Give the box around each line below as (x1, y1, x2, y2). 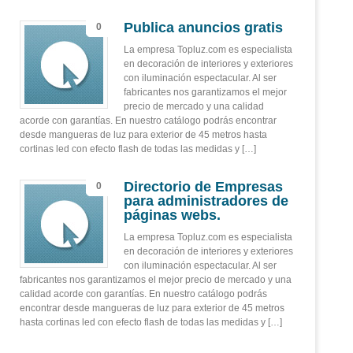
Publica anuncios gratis (124, 20, 283, 35)
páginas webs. (124, 207, 221, 223)
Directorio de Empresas (124, 179, 283, 195)
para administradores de (124, 193, 288, 209)
